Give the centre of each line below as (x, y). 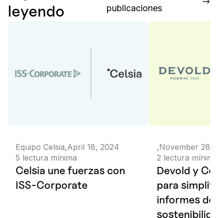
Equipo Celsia (40, 147)
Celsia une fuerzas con (70, 170)
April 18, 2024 (93, 147)
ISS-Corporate (52, 185)
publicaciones (135, 8)
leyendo (36, 11)
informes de (186, 199)
